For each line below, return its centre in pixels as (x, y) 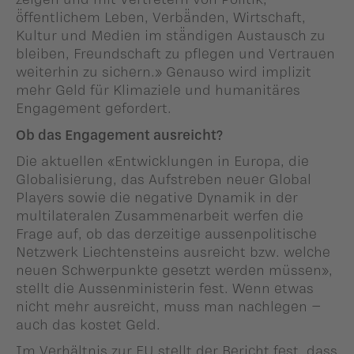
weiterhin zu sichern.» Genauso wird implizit (164, 72)
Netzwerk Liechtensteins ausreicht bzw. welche (173, 251)
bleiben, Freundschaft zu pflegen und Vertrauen (175, 53)
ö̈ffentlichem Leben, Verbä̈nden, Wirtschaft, (161, 17)
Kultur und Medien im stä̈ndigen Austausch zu (171, 35)
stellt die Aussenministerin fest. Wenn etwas (165, 287)
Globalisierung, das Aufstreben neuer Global (164, 178)
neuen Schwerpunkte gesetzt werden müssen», (174, 269)
